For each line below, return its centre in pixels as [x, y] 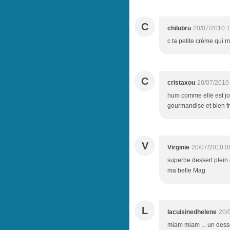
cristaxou [181, 83]
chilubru [179, 28]
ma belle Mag [186, 170]
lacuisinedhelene [192, 212]
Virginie [178, 147]
